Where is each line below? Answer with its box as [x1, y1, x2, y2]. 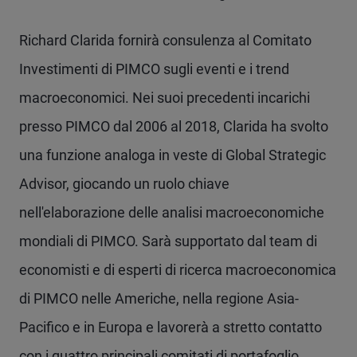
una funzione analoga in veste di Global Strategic [19, 147, 326, 163]
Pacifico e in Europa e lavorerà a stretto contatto [19, 319, 322, 335]
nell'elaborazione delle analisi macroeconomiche [19, 204, 324, 221]
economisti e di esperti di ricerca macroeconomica [19, 261, 336, 278]
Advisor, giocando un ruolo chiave [19, 175, 229, 192]
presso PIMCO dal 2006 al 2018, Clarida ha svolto [19, 118, 328, 135]
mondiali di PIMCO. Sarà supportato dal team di [19, 233, 317, 249]
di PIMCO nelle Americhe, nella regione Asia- [19, 290, 299, 307]
